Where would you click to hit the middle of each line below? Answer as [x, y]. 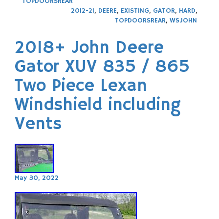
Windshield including [98, 105]
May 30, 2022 [37, 178]
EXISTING [135, 11]
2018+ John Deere [89, 48]
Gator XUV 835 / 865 [102, 67]
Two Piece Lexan [81, 86]
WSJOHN [183, 20]
